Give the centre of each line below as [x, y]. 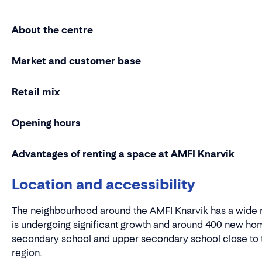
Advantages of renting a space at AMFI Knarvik [123, 154]
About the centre [52, 30]
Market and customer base [76, 61]
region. [27, 253]
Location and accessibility [103, 185]
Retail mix [36, 92]
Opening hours [46, 123]
